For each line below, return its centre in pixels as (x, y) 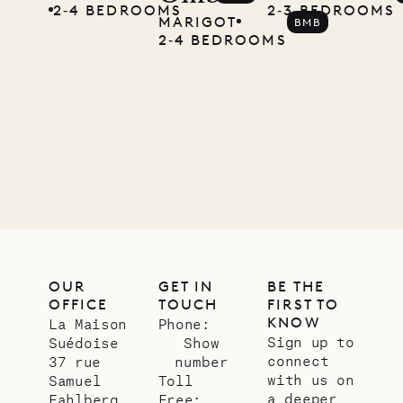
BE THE (296, 287)
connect (298, 361)
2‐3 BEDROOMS (331, 11)
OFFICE (79, 305)
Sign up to (311, 342)
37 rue (75, 362)
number (201, 362)
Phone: (184, 324)
